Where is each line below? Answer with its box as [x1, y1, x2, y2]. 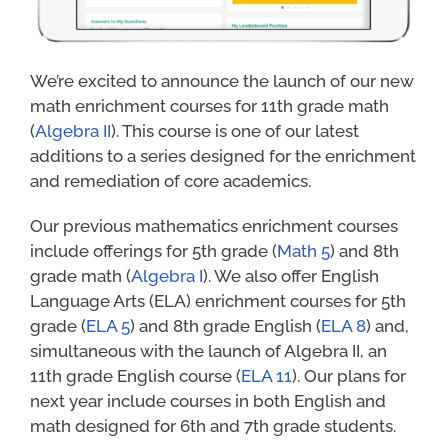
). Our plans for [291, 366, 406, 387]
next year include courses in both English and [29, 391, 386, 412]
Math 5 [276, 241, 330, 262]
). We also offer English [202, 266, 379, 287]
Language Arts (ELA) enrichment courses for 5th [29, 291, 406, 312]
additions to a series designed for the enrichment [29, 146, 416, 167]
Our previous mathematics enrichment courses [29, 216, 398, 237]
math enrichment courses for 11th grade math [29, 96, 389, 117]
